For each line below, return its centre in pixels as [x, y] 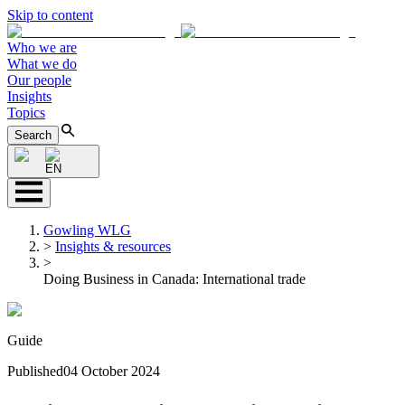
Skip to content [50, 15]
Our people [39, 80]
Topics [26, 113]
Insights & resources [113, 246]
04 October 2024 [112, 371]
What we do [42, 64]
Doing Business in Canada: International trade [174, 279]
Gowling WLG [87, 230]
